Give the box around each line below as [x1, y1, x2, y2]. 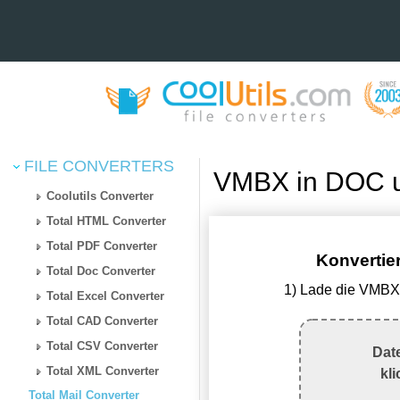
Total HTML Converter [46, 213, 167, 228]
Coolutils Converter [46, 188, 154, 203]
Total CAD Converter [46, 313, 159, 328]
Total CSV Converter [46, 338, 159, 353]
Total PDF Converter [46, 238, 158, 253]
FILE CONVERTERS [20, 156, 174, 175]
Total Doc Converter [46, 263, 156, 278]
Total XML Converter [46, 363, 160, 378]
